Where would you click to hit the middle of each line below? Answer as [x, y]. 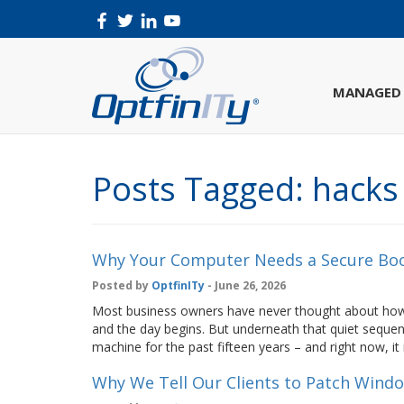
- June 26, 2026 [245, 285]
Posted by [122, 285]
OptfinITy [178, 285]
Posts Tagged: [198, 189]
